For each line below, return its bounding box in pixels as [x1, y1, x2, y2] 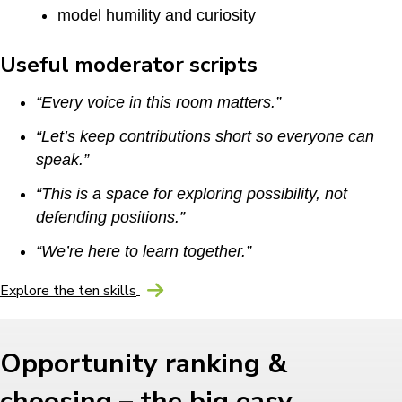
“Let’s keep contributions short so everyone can [36, 127, 374, 145]
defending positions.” [36, 207, 185, 226]
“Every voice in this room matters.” [36, 92, 281, 111]
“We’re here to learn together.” [36, 241, 251, 260]
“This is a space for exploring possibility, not [36, 184, 347, 203]
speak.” [36, 150, 89, 169]
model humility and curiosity [57, 5, 256, 24]
